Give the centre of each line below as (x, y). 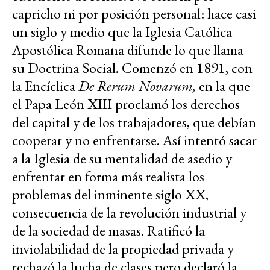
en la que (224, 86)
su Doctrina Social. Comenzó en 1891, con (132, 68)
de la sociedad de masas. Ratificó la (108, 231)
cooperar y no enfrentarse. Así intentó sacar (134, 140)
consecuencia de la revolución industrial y (129, 213)
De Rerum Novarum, (137, 86)
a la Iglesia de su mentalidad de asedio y (122, 159)
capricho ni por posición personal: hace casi (134, 14)
